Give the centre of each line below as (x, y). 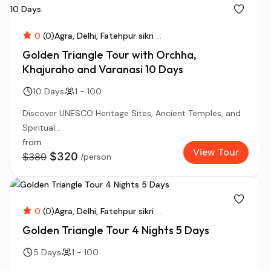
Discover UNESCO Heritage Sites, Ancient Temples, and (132, 113)
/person (96, 157)
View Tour (216, 152)
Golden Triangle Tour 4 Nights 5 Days (116, 230)
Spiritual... (41, 128)
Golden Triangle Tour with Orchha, (109, 55)
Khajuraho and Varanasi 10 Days (103, 69)
